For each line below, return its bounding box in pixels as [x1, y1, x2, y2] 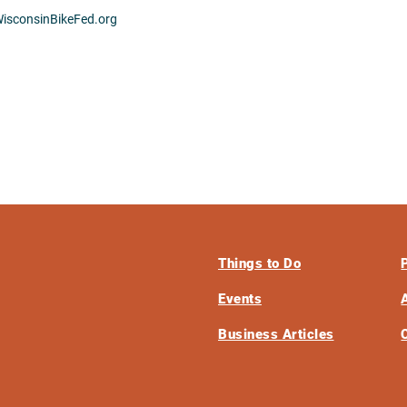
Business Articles [218, 325, 334, 342]
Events [218, 290, 262, 307]
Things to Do [218, 254, 301, 272]
